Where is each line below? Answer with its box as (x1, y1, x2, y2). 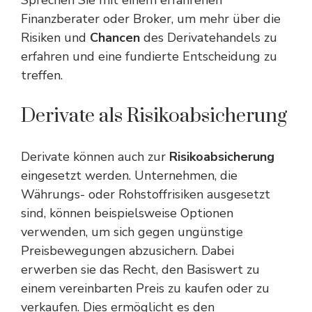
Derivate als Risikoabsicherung (21, 104, 287, 128)
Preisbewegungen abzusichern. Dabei (21, 242, 234, 259)
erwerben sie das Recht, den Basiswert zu (21, 261, 260, 278)
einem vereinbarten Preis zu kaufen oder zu (21, 280, 270, 297)
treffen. (21, 67, 63, 84)
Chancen (90, 29, 140, 46)
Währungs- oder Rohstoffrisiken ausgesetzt (21, 186, 270, 203)
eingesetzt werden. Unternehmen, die (21, 167, 237, 184)
